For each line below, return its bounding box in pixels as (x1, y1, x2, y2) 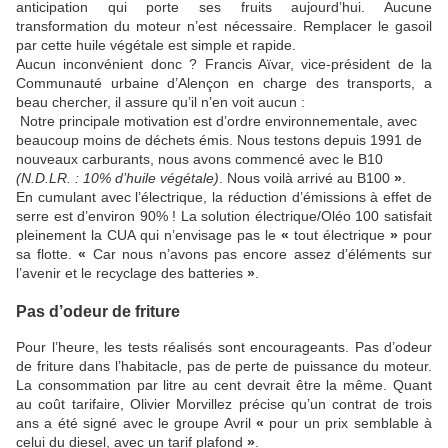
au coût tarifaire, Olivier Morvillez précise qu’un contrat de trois (16, 395, 432, 412)
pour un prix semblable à (269, 414, 433, 431)
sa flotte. (16, 246, 79, 263)
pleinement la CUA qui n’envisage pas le (16, 227, 281, 244)
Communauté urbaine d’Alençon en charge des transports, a (16, 75, 432, 92)
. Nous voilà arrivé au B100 (219, 170, 394, 187)
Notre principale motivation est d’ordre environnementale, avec (20, 113, 417, 130)
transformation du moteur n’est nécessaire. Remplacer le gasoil (16, 18, 432, 35)
